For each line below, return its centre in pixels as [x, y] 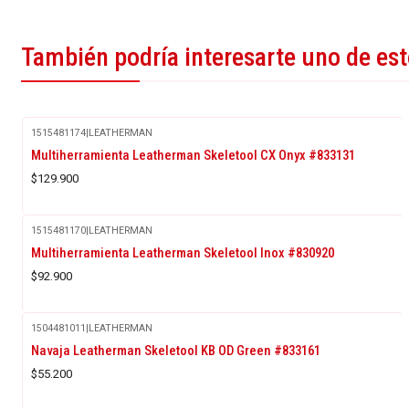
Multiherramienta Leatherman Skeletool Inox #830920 [183, 252]
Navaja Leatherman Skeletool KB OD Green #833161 [176, 350]
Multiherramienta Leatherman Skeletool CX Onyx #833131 [193, 155]
